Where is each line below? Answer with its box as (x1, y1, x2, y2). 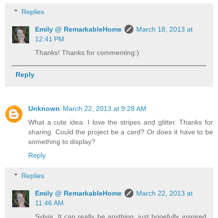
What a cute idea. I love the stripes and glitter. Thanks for (28, 118, 213, 127)
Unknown (28, 105, 60, 113)
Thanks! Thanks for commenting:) (35, 49, 140, 57)
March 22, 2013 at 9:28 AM (63, 105, 146, 113)
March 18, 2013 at (136, 25, 193, 34)
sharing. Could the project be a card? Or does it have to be (28, 128, 213, 136)
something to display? (28, 138, 95, 146)
